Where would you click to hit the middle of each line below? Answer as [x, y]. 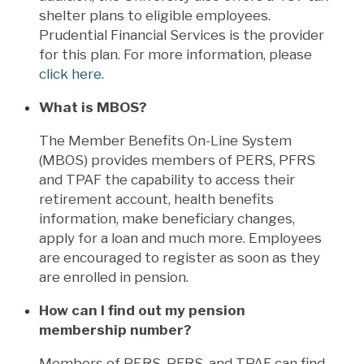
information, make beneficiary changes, [167, 218]
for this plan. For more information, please [175, 54]
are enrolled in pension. [114, 277]
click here [70, 74]
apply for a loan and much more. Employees [180, 238]
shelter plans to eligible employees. [155, 15]
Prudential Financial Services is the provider [182, 35]
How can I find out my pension [142, 310]
